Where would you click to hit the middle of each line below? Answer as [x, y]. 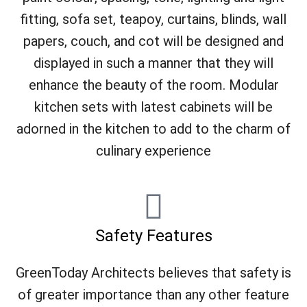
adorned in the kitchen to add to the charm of [153, 129]
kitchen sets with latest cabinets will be [153, 107]
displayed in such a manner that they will [153, 63]
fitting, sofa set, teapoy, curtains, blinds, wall [153, 19]
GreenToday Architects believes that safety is [153, 273]
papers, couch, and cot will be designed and [153, 41]
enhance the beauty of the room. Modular [153, 85]
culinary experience [153, 151]
